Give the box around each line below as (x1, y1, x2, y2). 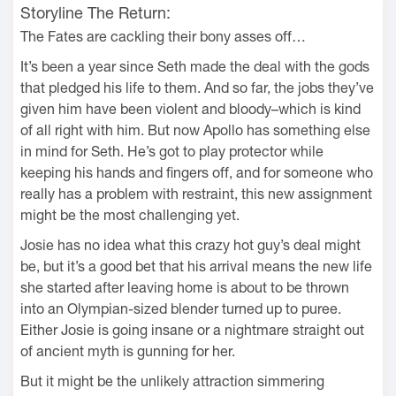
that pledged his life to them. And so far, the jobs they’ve (20, 79, 374, 95)
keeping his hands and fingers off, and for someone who (20, 164, 373, 180)
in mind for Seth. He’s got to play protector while (20, 142, 324, 159)
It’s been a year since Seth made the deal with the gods (20, 57, 369, 74)
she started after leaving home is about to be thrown (20, 278, 349, 295)
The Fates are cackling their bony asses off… (20, 27, 306, 44)
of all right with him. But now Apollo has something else (20, 121, 370, 138)
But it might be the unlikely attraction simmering (20, 372, 324, 389)
